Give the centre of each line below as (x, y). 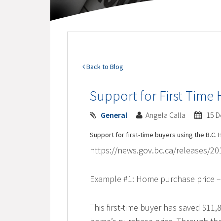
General (114, 115)
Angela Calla (166, 115)
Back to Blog (104, 67)
